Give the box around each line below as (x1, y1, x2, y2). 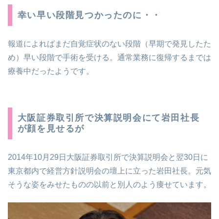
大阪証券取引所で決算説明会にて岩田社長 (17, 113, 200, 123)
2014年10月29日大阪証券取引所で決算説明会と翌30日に (8, 153, 208, 161)
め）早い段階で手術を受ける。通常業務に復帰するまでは (8, 53, 211, 62)
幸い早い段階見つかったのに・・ (17, 10, 161, 21)
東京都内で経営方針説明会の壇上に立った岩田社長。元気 (8, 166, 211, 175)
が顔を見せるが (17, 124, 85, 134)
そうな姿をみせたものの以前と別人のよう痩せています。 (8, 180, 211, 189)
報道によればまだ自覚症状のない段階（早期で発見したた (8, 39, 211, 48)
